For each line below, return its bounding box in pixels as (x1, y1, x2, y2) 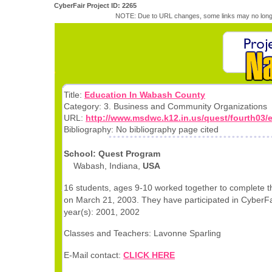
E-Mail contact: (64, 250, 123, 260)
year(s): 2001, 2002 (64, 206, 140, 217)
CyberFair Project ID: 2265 (54, 2, 137, 9)
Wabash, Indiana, (64, 161, 143, 171)
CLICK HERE (123, 250, 175, 260)
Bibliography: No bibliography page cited (64, 124, 219, 134)
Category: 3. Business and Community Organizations (64, 101, 267, 111)
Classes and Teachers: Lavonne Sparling (64, 228, 221, 239)
